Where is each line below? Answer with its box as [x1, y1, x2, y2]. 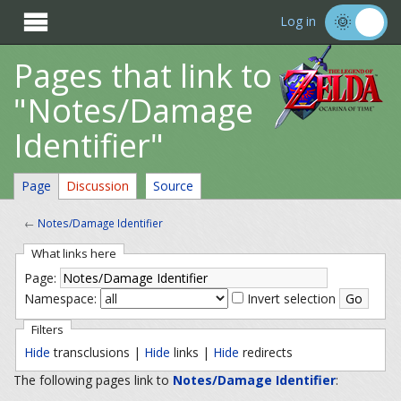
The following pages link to [13, 371, 173, 389]
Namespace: [23, 290, 97, 308]
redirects [238, 343, 293, 361]
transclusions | [49, 343, 144, 361]
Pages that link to [13, 54, 272, 98]
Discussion [66, 177, 129, 194]
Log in [280, 13, 316, 30]
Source [153, 177, 193, 194]
